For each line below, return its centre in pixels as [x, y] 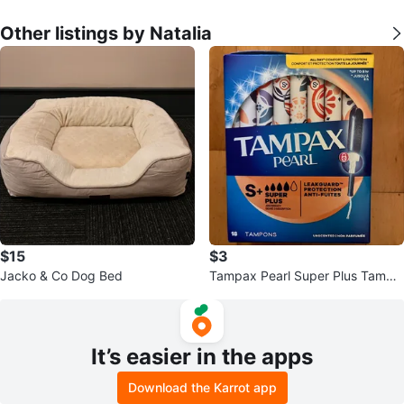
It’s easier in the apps [202, 357]
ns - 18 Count [249, 294]
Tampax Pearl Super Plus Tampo [305, 275]
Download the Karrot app [202, 387]
